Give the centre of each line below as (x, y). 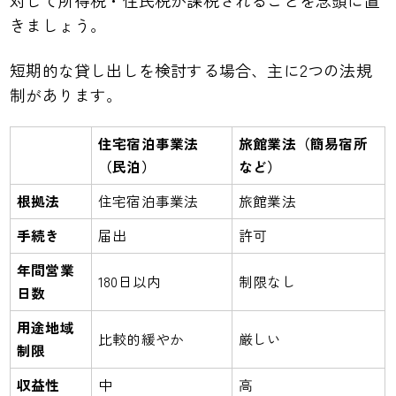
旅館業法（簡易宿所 (303, 143)
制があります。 (66, 94)
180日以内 (129, 281)
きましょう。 (58, 25)
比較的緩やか (141, 339)
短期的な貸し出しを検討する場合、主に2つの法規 (191, 69)
